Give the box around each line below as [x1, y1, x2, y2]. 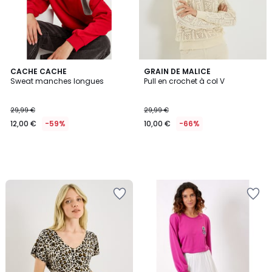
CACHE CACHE [10, 66, 67, 76]
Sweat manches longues [10, 76, 104, 86]
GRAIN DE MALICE [144, 66, 211, 76]
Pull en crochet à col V [144, 76, 225, 86]
